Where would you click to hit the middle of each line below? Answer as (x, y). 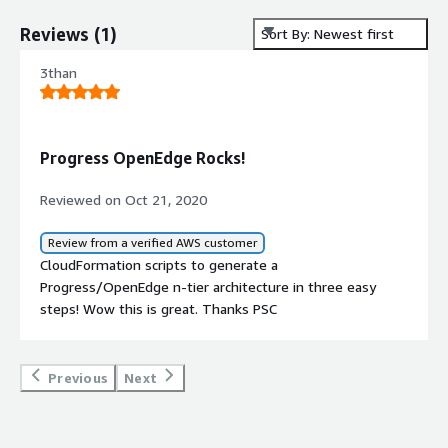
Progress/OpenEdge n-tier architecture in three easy (208, 286)
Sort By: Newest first (327, 34)
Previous (78, 377)
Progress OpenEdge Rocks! (142, 157)
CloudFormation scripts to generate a (159, 264)
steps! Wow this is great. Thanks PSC (158, 308)
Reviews (54, 34)
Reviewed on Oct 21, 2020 (123, 199)
